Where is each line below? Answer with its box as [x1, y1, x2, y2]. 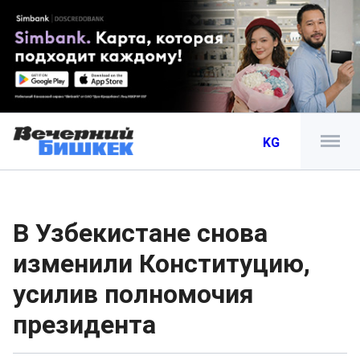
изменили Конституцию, [13, 248, 310, 279]
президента [13, 309, 156, 340]
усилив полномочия [13, 279, 254, 309]
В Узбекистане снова [13, 218, 268, 248]
